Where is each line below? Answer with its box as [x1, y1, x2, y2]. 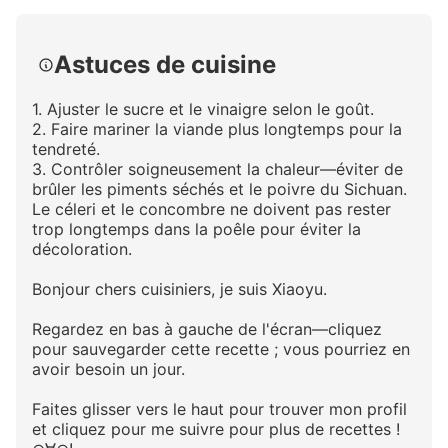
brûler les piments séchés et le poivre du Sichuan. [32, 179, 407, 200]
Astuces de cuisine [54, 50, 276, 80]
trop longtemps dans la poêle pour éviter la [32, 219, 361, 240]
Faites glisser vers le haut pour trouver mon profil [32, 399, 407, 420]
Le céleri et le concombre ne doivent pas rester [32, 199, 391, 220]
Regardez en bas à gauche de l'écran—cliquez [32, 319, 382, 340]
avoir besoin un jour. [32, 359, 185, 380]
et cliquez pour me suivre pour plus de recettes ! [32, 419, 400, 440]
